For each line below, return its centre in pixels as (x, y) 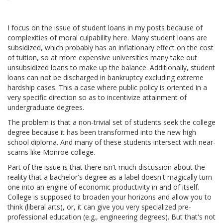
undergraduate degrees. (46, 108)
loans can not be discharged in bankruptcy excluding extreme (106, 78)
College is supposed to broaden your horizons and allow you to (110, 197)
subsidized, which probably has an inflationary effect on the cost (111, 48)
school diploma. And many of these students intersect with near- (111, 142)
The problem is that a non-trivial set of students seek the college (111, 122)
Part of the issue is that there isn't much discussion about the (106, 167)
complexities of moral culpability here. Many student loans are (107, 38)
